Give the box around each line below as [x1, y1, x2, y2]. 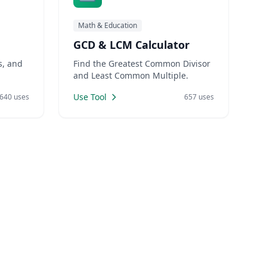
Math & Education [78, 20, 137, 30]
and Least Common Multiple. [73, 70, 188, 81]
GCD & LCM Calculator [73, 38, 190, 52]
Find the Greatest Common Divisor [73, 58, 210, 69]
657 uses [184, 92, 214, 102]
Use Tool [73, 91, 107, 103]
